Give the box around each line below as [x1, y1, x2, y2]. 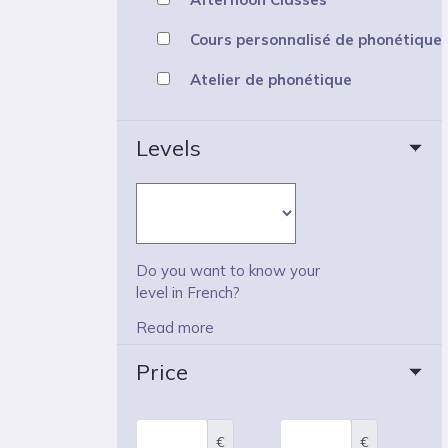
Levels [136, 134, 202, 163]
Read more [136, 318, 215, 338]
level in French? [136, 283, 241, 303]
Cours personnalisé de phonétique [190, 29, 442, 49]
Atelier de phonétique [190, 69, 352, 89]
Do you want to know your [136, 261, 321, 281]
